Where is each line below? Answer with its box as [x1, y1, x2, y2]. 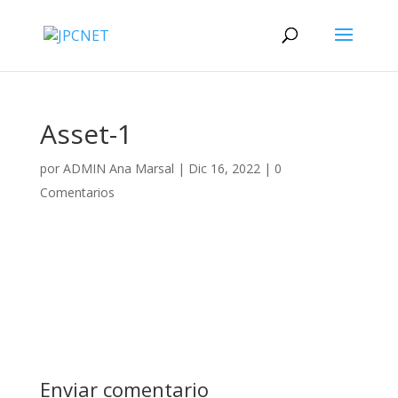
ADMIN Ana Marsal [62, 160, 174, 177]
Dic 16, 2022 [187, 160, 260, 177]
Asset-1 [39, 115, 132, 152]
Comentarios [39, 184, 115, 201]
